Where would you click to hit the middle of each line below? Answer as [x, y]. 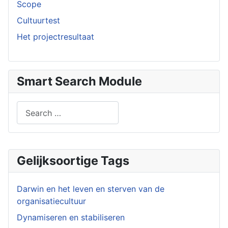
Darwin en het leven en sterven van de [91, 189]
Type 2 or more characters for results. [90, 130]
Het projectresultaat [55, 37]
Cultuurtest [38, 20]
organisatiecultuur [51, 201]
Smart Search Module [79, 81]
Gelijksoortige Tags [73, 161]
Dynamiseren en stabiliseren [71, 218]
